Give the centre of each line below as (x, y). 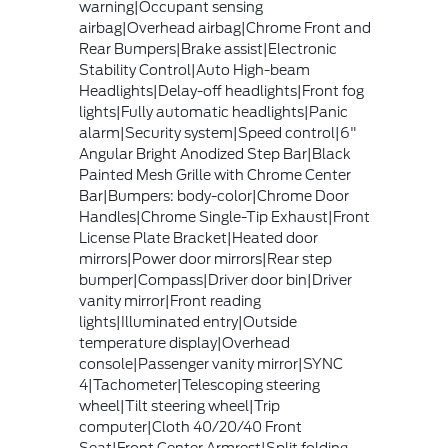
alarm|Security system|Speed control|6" (217, 133)
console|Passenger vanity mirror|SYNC (210, 364)
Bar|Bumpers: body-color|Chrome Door (213, 196)
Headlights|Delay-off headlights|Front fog (221, 91)
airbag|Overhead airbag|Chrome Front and (224, 28)
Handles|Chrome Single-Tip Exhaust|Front (224, 217)
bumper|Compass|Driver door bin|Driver (215, 280)
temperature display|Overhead (184, 343)
